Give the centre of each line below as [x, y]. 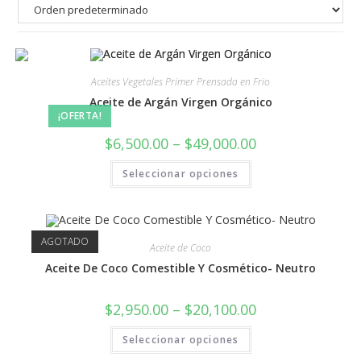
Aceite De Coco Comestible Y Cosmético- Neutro [180, 268]
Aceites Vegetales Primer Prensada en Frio [180, 82]
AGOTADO [64, 241]
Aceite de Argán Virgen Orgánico [180, 102]
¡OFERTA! [79, 116]
